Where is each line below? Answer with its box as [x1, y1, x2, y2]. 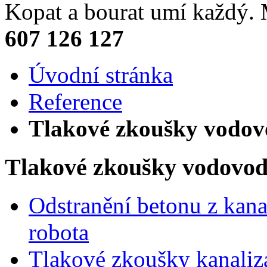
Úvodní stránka [29, 62, 173, 88]
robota [29, 219, 89, 246]
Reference [29, 89, 122, 114]
